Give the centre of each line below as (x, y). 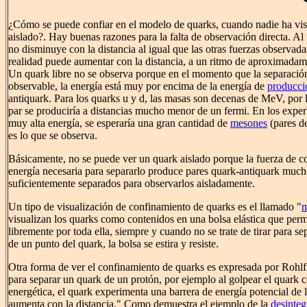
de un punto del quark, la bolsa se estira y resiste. (113, 244)
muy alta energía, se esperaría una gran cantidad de (119, 123)
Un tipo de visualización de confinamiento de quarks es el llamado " (155, 207)
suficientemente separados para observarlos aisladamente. (132, 184)
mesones (249, 123)
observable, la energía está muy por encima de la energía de (138, 86)
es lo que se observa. (53, 136)
